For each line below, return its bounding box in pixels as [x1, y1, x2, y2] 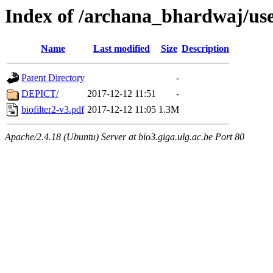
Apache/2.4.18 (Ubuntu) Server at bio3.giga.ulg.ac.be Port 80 [5, 132, 244, 143]
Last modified [93, 43, 150, 54]
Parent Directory [21, 73, 85, 83]
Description [182, 43, 229, 54]
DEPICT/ [21, 88, 58, 99]
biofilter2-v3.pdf [21, 104, 84, 115]
